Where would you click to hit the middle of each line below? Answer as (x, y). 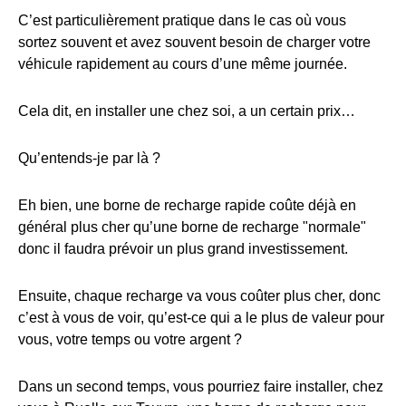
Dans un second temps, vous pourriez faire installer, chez (201, 387)
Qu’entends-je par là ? (89, 159)
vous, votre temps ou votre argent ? (130, 340)
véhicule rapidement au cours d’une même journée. (183, 64)
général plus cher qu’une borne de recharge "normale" (192, 227)
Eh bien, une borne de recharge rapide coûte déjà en (187, 206)
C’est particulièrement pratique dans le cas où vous (182, 21)
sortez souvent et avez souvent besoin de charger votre (194, 43)
